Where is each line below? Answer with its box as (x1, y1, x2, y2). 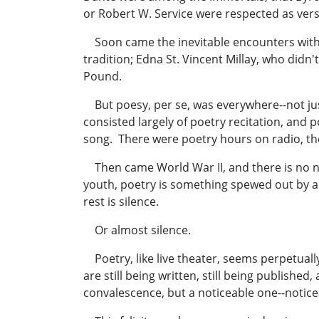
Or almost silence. (83, 222, 191, 239)
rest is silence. (83, 194, 159, 210)
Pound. (83, 68, 122, 85)
